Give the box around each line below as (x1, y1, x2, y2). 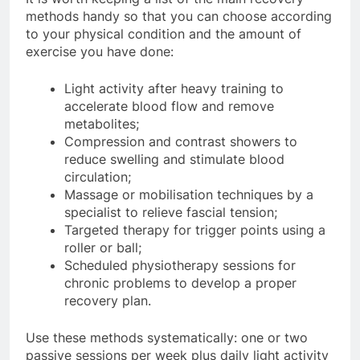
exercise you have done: (26, 43, 174, 59)
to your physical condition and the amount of (26, 25, 301, 42)
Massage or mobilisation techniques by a (64, 186, 313, 202)
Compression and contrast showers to (64, 133, 297, 149)
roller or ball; (64, 239, 141, 256)
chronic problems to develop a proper (64, 274, 297, 291)
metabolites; (64, 115, 139, 132)
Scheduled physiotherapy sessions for (64, 256, 296, 273)
